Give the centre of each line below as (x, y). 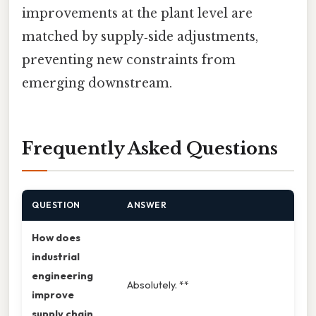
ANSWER (147, 205)
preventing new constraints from (129, 60)
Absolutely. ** (158, 285)
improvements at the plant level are (137, 14)
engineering (62, 276)
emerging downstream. (97, 84)
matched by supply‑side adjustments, (140, 37)
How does (56, 238)
